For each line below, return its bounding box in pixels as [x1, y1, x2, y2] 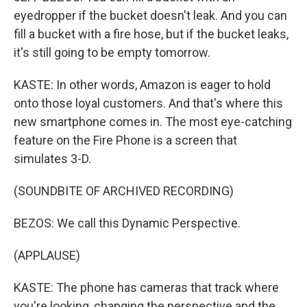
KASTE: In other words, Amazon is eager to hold [14, 77, 271, 92]
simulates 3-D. [14, 151, 91, 166]
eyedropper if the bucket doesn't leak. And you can [14, 8, 287, 23]
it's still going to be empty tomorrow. [14, 45, 210, 60]
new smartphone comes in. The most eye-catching [14, 114, 292, 129]
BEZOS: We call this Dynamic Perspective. [14, 216, 241, 230]
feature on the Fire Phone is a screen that [14, 133, 237, 147]
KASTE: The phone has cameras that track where [14, 280, 279, 295]
